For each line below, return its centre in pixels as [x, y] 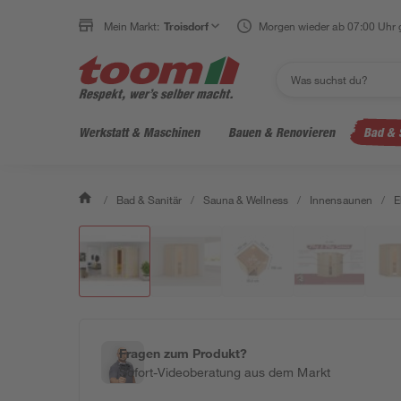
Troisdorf [187, 26]
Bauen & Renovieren [282, 132]
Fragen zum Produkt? [183, 353]
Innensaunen [341, 200]
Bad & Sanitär [149, 200]
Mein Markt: [132, 26]
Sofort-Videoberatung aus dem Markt [225, 372]
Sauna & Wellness [246, 200]
